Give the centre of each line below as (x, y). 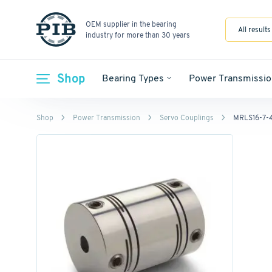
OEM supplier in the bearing (131, 24)
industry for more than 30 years (138, 35)
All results (254, 29)
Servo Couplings (187, 117)
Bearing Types (133, 78)
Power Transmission (107, 117)
